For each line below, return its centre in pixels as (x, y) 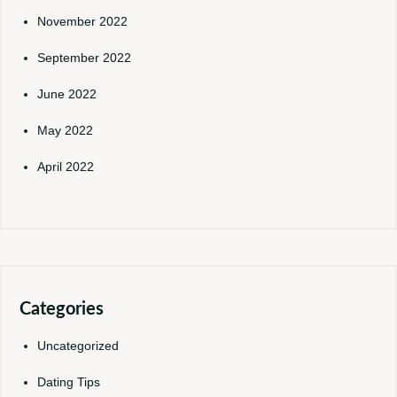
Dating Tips (69, 382)
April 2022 (66, 167)
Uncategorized (78, 346)
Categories (62, 309)
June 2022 (67, 94)
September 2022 (84, 58)
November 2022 (82, 21)
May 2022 (65, 130)
